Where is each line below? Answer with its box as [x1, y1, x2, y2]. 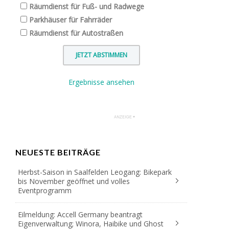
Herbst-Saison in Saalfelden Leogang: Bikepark [18, 167, 172, 177]
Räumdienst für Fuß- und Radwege [29, 1, 144, 11]
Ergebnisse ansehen [68, 77, 134, 87]
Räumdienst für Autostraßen [29, 28, 123, 38]
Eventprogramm [18, 185, 72, 195]
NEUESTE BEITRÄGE [15, 147, 101, 157]
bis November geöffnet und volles [18, 176, 130, 186]
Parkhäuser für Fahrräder [29, 14, 112, 25]
